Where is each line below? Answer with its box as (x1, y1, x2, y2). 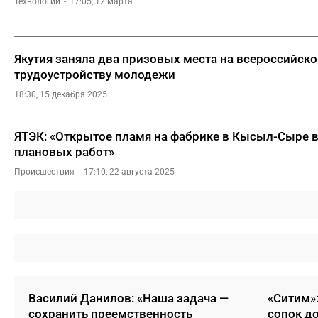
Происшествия (14, 167, 75, 177)
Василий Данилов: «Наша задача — (28, 291, 229, 305)
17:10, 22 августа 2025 (84, 167, 175, 177)
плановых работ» (14, 145, 114, 159)
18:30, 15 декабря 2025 (14, 89, 107, 99)
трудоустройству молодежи (14, 67, 175, 82)
